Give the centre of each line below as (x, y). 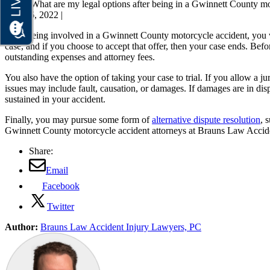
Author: (21, 227)
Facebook (61, 186)
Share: (41, 151)
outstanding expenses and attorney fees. (80, 57)
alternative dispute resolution (206, 120)
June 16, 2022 (32, 15)
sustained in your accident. (55, 99)
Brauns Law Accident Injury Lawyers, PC (121, 227)
